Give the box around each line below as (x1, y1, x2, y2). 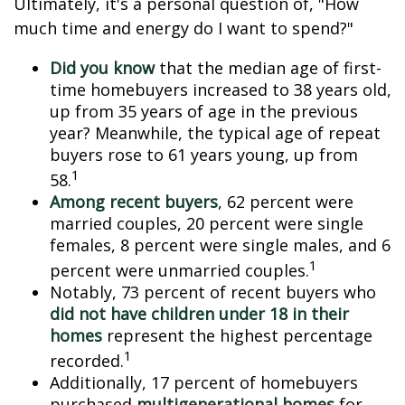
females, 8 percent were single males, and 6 (50, 234, 391, 256)
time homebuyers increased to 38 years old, (50, 79, 391, 100)
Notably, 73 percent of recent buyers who (50, 281, 376, 303)
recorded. (50, 350, 124, 372)
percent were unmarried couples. (50, 259, 309, 281)
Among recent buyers (50, 191, 218, 212)
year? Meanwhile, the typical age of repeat (50, 122, 381, 144)
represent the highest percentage (102, 325, 372, 346)
